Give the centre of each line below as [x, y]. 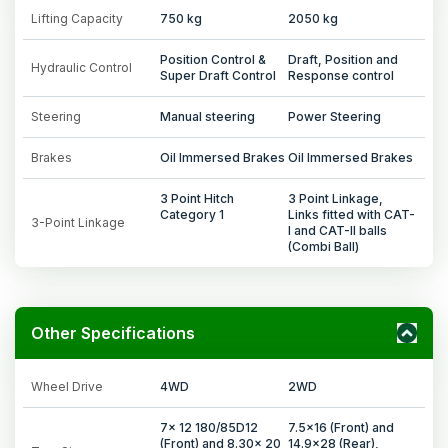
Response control [341, 75]
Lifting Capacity [77, 18]
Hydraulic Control [81, 67]
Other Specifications [113, 332]
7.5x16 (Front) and [341, 427]
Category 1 [191, 214]
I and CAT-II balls [338, 230]
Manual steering [207, 116]
